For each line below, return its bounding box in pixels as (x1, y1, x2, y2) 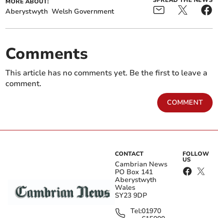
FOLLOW (182, 150, 210, 158)
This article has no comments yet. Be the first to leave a (5, 68, 208, 79)
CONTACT (115, 150, 144, 158)
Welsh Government (52, 7, 115, 17)
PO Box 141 (115, 167, 153, 177)
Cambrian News (115, 160, 167, 169)
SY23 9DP (115, 191, 147, 200)
